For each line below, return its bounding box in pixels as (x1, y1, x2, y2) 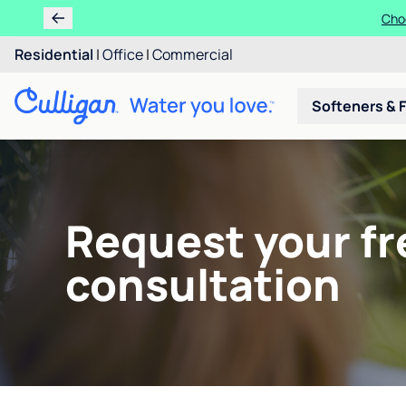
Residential (14, 44, 93, 64)
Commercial (152, 44, 233, 64)
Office (102, 44, 143, 64)
